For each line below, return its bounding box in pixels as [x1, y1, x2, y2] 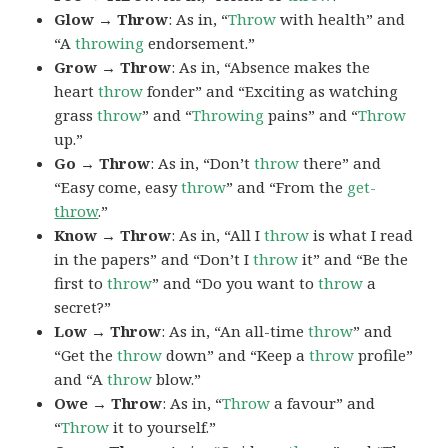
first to [54, 272, 108, 293]
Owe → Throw [54, 392, 163, 413]
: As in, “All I [171, 224, 265, 245]
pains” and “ [264, 104, 359, 125]
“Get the [54, 344, 118, 365]
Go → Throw [54, 152, 151, 173]
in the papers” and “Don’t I [54, 248, 254, 269]
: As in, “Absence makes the [171, 56, 371, 77]
